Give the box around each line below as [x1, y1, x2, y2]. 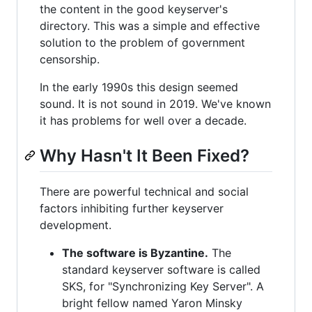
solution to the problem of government [40, 35, 245, 49]
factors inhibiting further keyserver [40, 201, 224, 215]
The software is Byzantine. [62, 245, 208, 260]
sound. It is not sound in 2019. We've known [40, 96, 271, 111]
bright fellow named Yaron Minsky [62, 295, 242, 310]
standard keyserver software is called [62, 262, 260, 276]
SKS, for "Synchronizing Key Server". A [62, 279, 264, 293]
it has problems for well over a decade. [40, 113, 247, 127]
